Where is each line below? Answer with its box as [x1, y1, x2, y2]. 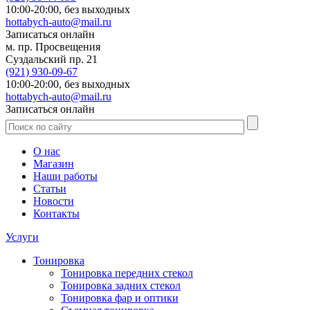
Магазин [33, 157, 74, 170]
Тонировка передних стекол [61, 266, 193, 279]
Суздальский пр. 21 [6, 53, 98, 65]
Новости [33, 194, 74, 207]
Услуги [6, 230, 39, 243]
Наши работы [33, 170, 98, 182]
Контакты [33, 207, 80, 219]
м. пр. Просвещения [6, 40, 100, 53]
